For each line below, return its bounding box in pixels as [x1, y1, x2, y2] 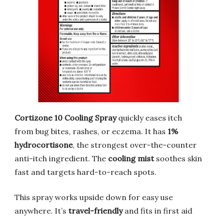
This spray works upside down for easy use [15, 192, 173, 202]
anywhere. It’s [15, 205, 68, 216]
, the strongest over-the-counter [73, 139, 197, 150]
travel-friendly [68, 205, 123, 216]
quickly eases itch [116, 112, 182, 123]
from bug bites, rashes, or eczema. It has [15, 126, 168, 136]
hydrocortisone [15, 139, 73, 150]
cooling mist [108, 153, 154, 163]
